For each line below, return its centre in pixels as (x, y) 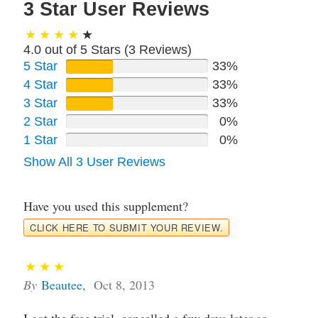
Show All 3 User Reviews (94, 161)
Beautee (62, 284)
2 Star (40, 121)
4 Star (40, 84)
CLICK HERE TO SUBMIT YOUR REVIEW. (127, 227)
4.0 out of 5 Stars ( (76, 49)
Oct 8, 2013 (124, 284)
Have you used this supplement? (106, 205)
